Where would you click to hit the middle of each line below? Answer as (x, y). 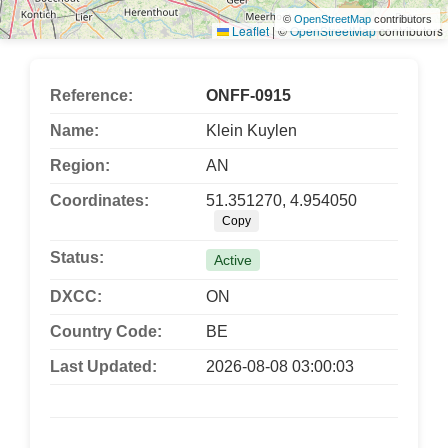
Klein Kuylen (251, 131)
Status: (77, 258)
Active (233, 260)
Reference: (91, 96)
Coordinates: (99, 201)
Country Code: (106, 332)
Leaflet (249, 31)
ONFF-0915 (248, 96)
